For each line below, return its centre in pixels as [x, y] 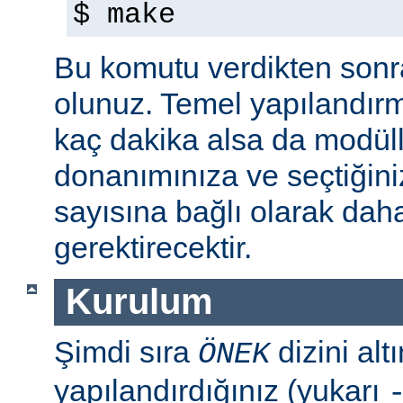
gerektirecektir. [153, 247]
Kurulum [139, 302]
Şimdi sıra [126, 352]
